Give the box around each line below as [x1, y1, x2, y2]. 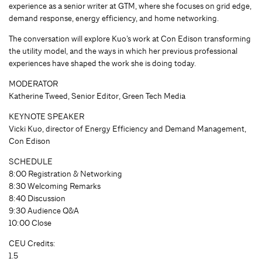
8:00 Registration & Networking [9, 168, 122, 179]
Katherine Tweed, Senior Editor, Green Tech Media [9, 90, 185, 101]
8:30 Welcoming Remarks [9, 180, 101, 191]
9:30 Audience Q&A [9, 205, 79, 216]
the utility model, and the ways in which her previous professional [9, 45, 237, 56]
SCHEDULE [9, 156, 53, 167]
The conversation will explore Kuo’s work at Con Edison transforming [9, 33, 251, 44]
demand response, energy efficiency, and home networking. [9, 12, 219, 23]
